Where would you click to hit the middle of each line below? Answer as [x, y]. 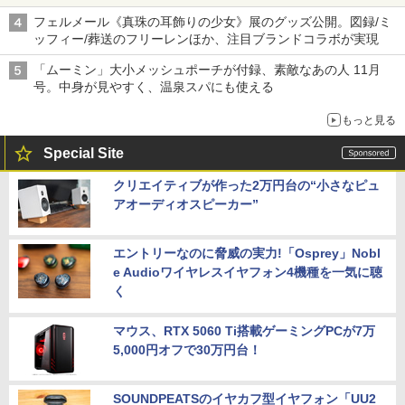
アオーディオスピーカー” [186, 205]
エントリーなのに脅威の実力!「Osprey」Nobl [247, 254]
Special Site [84, 154]
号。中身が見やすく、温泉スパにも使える [154, 87]
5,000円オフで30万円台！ [187, 350]
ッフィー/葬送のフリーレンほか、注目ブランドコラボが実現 [206, 39]
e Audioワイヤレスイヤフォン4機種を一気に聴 [248, 273]
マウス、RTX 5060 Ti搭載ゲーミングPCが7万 [244, 331]
